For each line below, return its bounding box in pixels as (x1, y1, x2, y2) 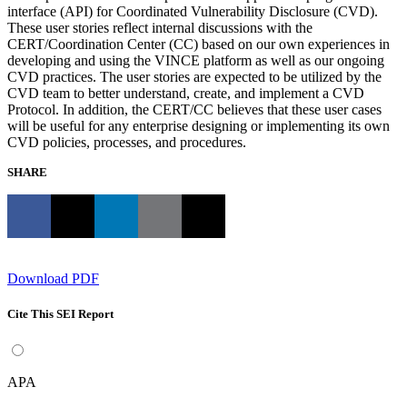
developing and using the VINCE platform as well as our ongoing (7, 52, 384, 68)
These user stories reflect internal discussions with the (7, 19, 313, 35)
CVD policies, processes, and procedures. (7, 134, 246, 150)
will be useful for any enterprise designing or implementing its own (7, 117, 390, 134)
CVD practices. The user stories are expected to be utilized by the (7, 68, 382, 84)
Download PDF (7, 270, 99, 286)
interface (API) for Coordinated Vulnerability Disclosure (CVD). (7, 3, 378, 19)
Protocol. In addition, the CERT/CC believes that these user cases (7, 101, 382, 117)
